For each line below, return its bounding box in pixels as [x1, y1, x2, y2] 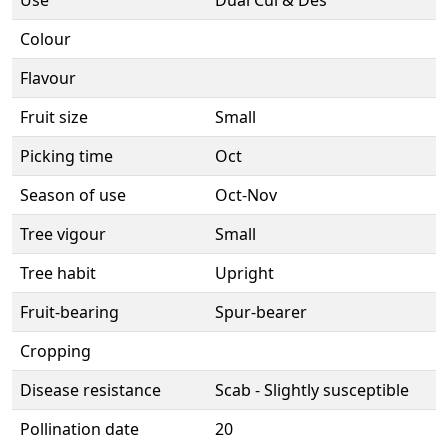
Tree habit [20, 262, 96, 285]
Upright [215, 262, 274, 285]
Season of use [20, 184, 126, 207]
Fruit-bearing [20, 301, 119, 324]
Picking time [20, 145, 113, 168]
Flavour [20, 67, 76, 90]
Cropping [20, 340, 91, 363]
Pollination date [20, 418, 139, 441]
